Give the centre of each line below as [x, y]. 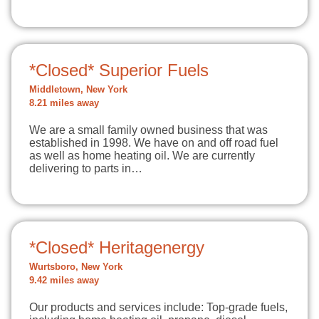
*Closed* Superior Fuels [119, 70]
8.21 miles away [64, 103]
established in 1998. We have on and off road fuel [154, 143]
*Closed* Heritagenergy [117, 247]
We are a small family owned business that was [148, 130]
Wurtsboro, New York [76, 267]
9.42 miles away [64, 281]
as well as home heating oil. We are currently [142, 156]
